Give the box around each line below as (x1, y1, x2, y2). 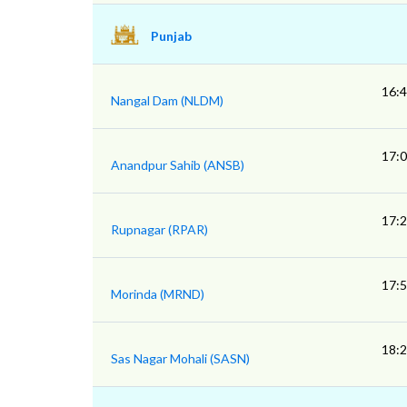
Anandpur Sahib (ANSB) (111, 157, 244, 173)
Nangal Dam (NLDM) (111, 93, 223, 108)
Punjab (151, 28, 192, 44)
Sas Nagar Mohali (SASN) (111, 351, 250, 366)
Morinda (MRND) (111, 286, 204, 302)
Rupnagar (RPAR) (111, 222, 208, 237)
